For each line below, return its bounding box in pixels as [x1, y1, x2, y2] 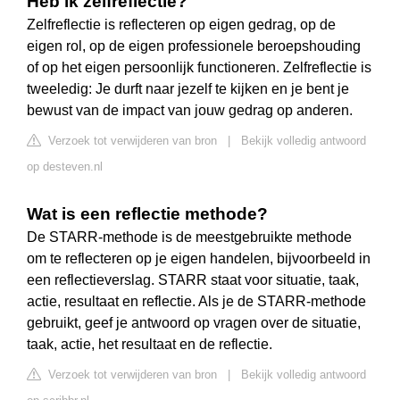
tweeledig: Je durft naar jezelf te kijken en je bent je [27, 81, 349, 97]
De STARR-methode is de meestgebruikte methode [27, 229, 352, 246]
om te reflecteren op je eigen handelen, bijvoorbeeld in [27, 251, 371, 267]
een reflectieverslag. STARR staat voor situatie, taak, [27, 272, 359, 288]
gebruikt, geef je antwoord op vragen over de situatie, [27, 315, 361, 331]
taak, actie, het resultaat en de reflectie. [27, 337, 272, 353]
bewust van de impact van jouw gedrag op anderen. [27, 103, 353, 119]
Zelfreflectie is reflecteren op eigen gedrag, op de [27, 17, 336, 33]
